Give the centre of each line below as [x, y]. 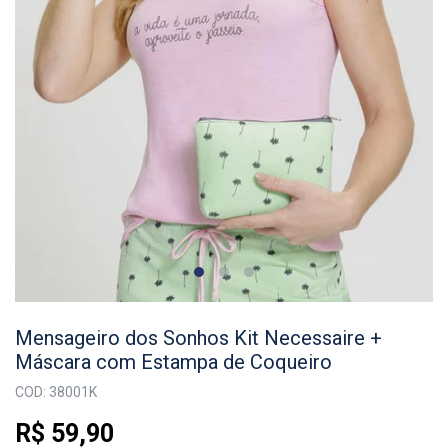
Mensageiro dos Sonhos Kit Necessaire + [198, 338]
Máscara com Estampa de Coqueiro [173, 362]
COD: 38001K [56, 392]
